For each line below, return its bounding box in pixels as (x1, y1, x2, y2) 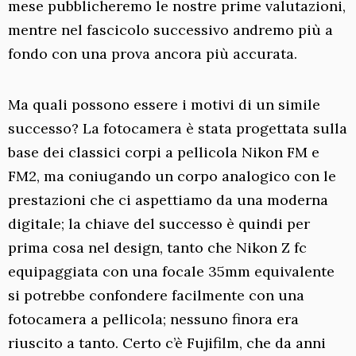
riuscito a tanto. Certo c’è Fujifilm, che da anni (8, 333, 326, 352)
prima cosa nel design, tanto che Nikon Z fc (8, 238, 307, 257)
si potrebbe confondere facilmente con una (8, 285, 304, 304)
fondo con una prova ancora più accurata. (8, 44, 297, 63)
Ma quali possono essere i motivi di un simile (8, 95, 320, 114)
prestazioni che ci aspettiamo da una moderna (8, 190, 328, 209)
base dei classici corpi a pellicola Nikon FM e (8, 142, 319, 161)
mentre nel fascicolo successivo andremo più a (8, 20, 333, 39)
